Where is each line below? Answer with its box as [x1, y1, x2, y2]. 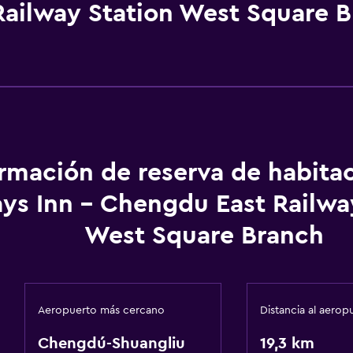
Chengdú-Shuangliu [37, 336, 185, 351]
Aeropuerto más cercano [37, 305, 165, 316]
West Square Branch [84, 223, 324, 248]
